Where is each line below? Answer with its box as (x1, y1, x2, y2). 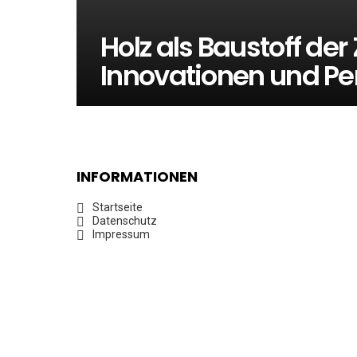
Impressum (92, 228, 150, 241)
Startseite (92, 201, 143, 214)
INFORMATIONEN (76, 167, 198, 186)
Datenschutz (92, 214, 157, 227)
